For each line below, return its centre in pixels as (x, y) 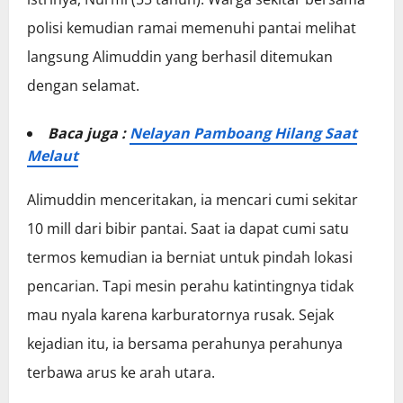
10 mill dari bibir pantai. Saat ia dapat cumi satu (188, 229)
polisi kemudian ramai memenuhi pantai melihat (192, 28)
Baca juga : (89, 134)
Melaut (53, 156)
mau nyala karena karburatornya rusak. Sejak (180, 315)
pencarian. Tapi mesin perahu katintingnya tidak (190, 287)
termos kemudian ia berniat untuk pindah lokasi (190, 258)
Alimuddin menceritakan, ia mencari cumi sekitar (193, 200)
